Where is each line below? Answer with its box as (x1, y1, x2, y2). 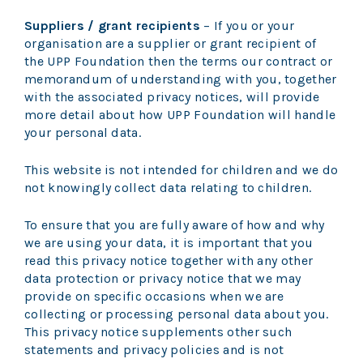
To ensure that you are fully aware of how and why (24, 217, 325, 233)
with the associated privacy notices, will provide (24, 89, 320, 105)
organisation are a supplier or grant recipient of (24, 36, 317, 52)
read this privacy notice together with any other (24, 253, 314, 269)
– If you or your (203, 18, 295, 34)
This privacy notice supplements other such (24, 324, 293, 340)
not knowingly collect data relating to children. (24, 180, 312, 196)
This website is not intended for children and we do (24, 162, 339, 178)
